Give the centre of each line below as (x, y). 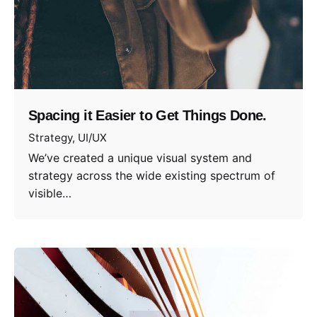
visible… (50, 193)
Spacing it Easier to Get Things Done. (148, 116)
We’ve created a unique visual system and (140, 157)
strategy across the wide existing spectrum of (152, 175)
